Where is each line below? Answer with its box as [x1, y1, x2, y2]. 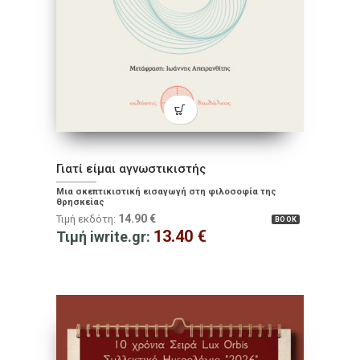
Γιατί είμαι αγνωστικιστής [56, 162, 206, 177]
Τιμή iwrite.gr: [56, 228, 153, 246]
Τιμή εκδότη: [56, 213, 118, 226]
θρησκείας [56, 197, 104, 208]
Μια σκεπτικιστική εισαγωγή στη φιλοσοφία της [56, 186, 276, 198]
